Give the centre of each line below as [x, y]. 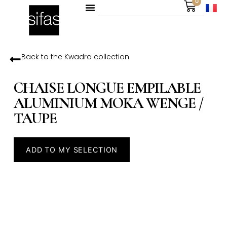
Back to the [43, 57]
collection [110, 57]
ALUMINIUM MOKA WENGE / [108, 103]
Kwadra [78, 57]
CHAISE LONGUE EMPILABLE [107, 88]
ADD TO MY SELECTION [72, 150]
